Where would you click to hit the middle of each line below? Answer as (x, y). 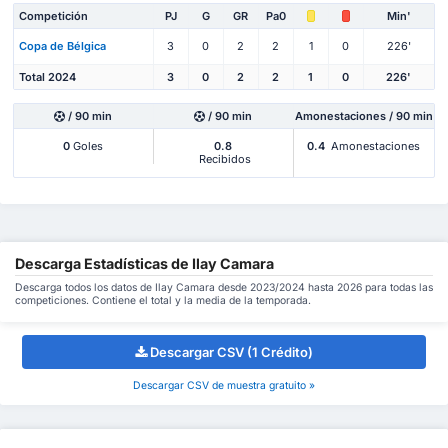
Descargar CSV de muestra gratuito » (224, 386)
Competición (53, 15)
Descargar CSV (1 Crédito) (231, 351)
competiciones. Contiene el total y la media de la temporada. (163, 301)
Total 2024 (47, 76)
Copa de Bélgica (62, 45)
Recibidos (223, 158)
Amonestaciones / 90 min (363, 115)
